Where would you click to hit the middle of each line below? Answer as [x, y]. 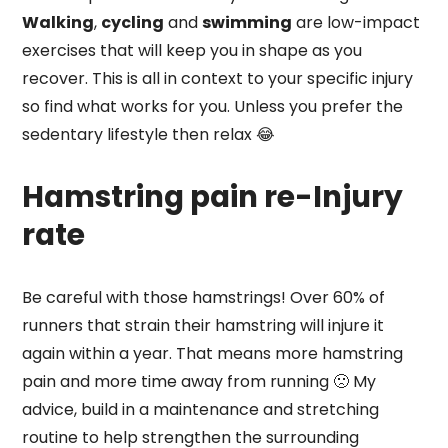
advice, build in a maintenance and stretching [201, 410]
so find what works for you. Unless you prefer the [213, 106]
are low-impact [356, 22]
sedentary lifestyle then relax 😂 [149, 134]
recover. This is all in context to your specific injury [218, 78]
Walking [58, 22]
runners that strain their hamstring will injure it [203, 326]
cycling [133, 22]
